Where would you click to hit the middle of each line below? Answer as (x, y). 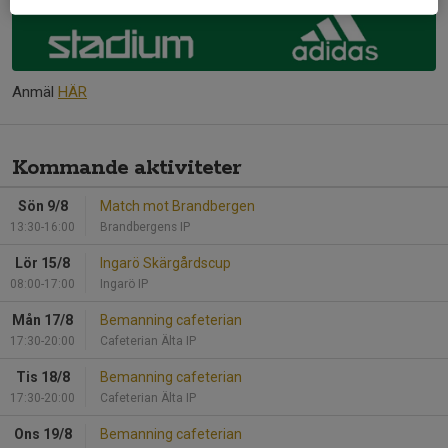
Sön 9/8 (42, 206)
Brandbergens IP (145, 227)
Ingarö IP (124, 284)
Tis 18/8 (42, 377)
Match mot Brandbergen (177, 206)
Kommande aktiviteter (126, 168)
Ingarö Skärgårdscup (165, 263)
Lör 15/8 (42, 263)
